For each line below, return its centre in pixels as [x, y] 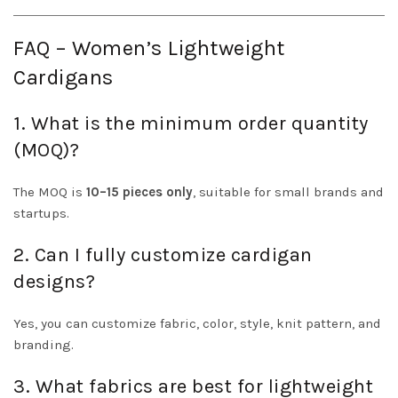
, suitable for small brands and [288, 192]
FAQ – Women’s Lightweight [149, 48]
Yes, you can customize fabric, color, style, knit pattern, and [197, 324]
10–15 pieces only [139, 192]
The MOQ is [50, 192]
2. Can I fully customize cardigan [163, 255]
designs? [54, 282]
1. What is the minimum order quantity [191, 124]
